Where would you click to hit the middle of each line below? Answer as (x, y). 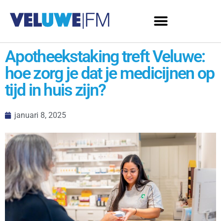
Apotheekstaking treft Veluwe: (105, 56)
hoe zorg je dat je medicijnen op (110, 73)
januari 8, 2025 (40, 115)
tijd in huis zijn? (55, 90)
